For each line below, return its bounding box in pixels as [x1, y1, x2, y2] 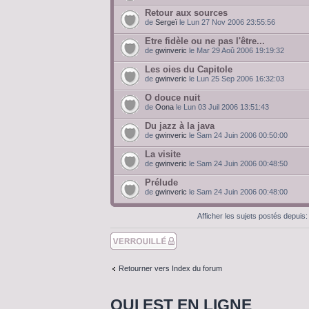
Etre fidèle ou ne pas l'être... [145, 36, 265, 46]
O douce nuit [145, 92, 200, 103]
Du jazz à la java [145, 121, 215, 131]
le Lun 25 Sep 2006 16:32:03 [187, 74, 284, 83]
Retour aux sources [145, 8, 228, 18]
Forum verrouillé [110, 232, 165, 241]
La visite [145, 149, 181, 159]
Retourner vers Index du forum [119, 263, 222, 272]
